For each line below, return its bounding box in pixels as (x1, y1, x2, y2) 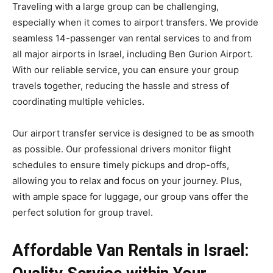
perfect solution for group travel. (12, 207, 153, 219)
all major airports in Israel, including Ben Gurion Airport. (12, 48, 253, 60)
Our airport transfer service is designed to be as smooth (12, 127, 254, 140)
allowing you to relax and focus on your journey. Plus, (12, 175, 242, 187)
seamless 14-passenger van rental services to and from (12, 32, 252, 44)
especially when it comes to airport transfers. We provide (12, 16, 258, 29)
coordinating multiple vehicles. (12, 96, 144, 108)
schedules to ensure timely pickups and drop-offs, (12, 159, 229, 171)
